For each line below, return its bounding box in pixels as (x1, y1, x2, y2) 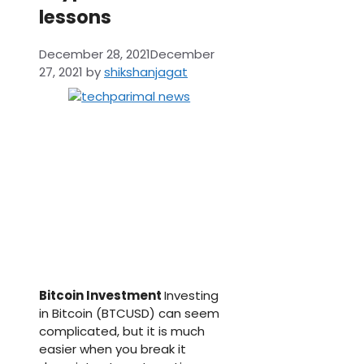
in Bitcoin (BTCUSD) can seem (39, 305, 219, 323)
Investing (164, 287, 219, 305)
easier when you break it (39, 340, 186, 358)
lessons (39, 3, 111, 30)
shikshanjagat (104, 63, 188, 81)
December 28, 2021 (39, 45, 150, 63)
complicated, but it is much (39, 323, 205, 340)
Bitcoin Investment (39, 287, 164, 305)
